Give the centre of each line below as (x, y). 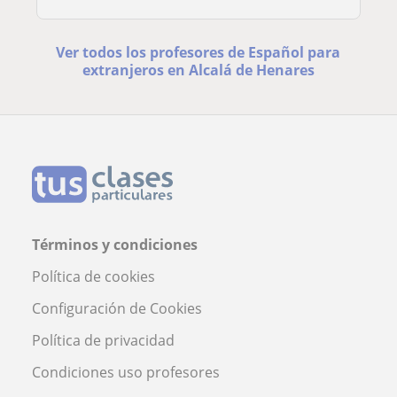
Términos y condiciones (115, 244)
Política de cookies (93, 276)
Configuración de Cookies (117, 308)
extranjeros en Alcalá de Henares (198, 70)
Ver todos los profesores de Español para (198, 52)
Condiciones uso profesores (126, 372)
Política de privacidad (103, 340)
